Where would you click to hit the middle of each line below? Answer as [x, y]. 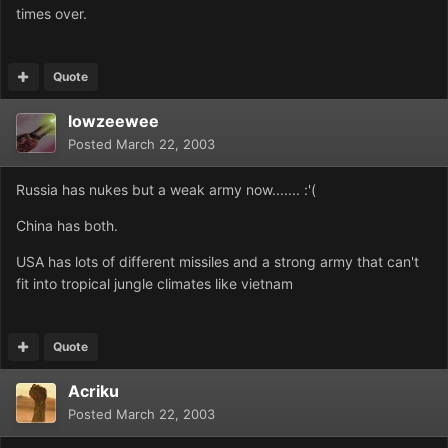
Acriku [93, 391]
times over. [51, 14]
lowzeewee [113, 121]
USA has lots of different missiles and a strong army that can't [217, 262]
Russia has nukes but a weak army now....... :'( [166, 190]
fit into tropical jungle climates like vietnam [154, 284]
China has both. [67, 226]
